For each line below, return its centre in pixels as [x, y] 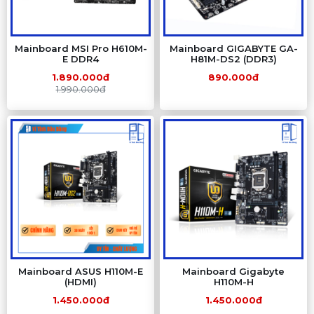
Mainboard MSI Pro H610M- [81, 48]
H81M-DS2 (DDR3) [233, 59]
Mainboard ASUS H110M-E [81, 271]
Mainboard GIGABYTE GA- [233, 48]
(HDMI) [81, 282]
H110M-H [233, 282]
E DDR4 [81, 59]
